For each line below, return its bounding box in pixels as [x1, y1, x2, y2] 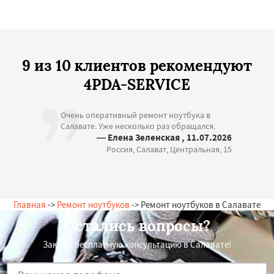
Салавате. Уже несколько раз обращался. [61, 120, 215, 131]
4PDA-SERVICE [84, 75, 190, 94]
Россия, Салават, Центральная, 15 [106, 144, 232, 155]
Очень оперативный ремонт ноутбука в [61, 109, 210, 120]
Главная [13, 199, 46, 210]
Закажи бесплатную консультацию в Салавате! [43, 239, 231, 250]
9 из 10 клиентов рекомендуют [22, 56, 252, 75]
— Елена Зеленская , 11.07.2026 [97, 131, 232, 143]
